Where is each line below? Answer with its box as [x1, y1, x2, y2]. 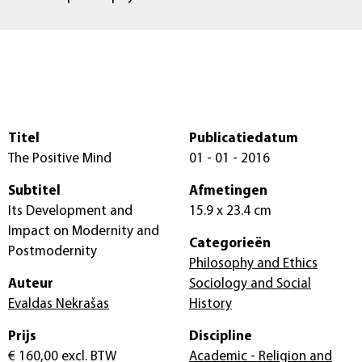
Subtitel [8, 184, 61, 199]
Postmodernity [8, 245, 97, 259]
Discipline [189, 330, 252, 344]
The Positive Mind [8, 152, 112, 166]
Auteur [8, 277, 53, 292]
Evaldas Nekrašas [8, 297, 109, 312]
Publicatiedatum [189, 132, 298, 146]
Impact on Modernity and [8, 225, 159, 239]
